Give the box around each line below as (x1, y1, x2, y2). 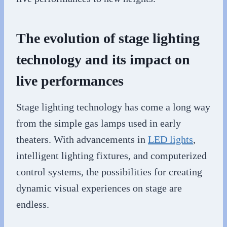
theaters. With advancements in (16, 133, 148, 145)
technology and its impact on (16, 51, 190, 67)
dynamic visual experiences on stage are (16, 182, 182, 194)
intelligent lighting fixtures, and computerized (16, 149, 207, 161)
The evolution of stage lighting (16, 30, 200, 46)
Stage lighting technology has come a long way (16, 101, 210, 112)
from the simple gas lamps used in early (16, 117, 181, 129)
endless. (16, 198, 49, 210)
